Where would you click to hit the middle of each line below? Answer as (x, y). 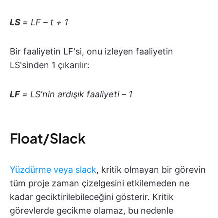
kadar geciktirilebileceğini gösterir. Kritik (92, 197)
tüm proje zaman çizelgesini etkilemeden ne (100, 183)
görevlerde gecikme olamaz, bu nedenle (91, 211)
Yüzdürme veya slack (53, 170)
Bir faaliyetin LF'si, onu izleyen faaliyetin (91, 52)
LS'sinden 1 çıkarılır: (50, 65)
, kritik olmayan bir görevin (151, 170)
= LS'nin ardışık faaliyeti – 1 (77, 94)
